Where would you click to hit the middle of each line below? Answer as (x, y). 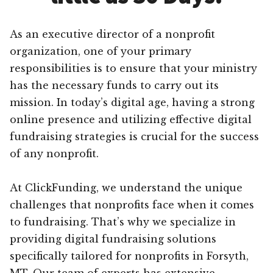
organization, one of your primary (101, 51)
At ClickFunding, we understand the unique (126, 187)
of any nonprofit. (54, 153)
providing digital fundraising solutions (113, 239)
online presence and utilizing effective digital (131, 119)
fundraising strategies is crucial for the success (134, 136)
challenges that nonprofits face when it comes (132, 204)
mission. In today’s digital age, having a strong (132, 102)
